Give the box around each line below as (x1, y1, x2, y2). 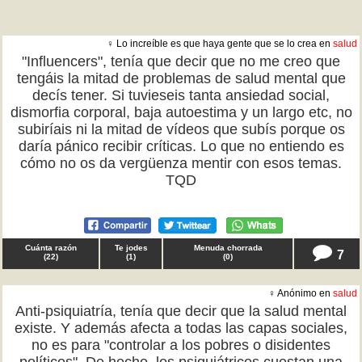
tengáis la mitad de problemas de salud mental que (16, 70, 346, 86)
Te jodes (114, 243, 148, 252)
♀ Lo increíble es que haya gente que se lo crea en (107, 38, 333, 49)
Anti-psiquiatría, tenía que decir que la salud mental (15, 303, 347, 319)
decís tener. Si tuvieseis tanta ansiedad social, (32, 87, 330, 103)
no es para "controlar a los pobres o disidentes (32, 337, 330, 353)
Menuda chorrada (193, 243, 263, 252)
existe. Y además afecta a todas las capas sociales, (15, 320, 347, 336)
